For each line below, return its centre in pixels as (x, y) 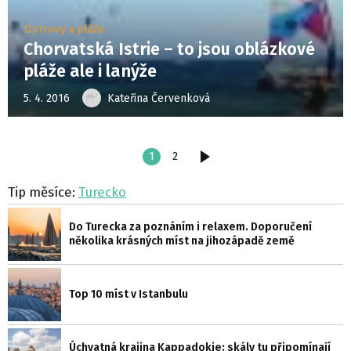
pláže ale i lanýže (90, 71)
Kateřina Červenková (159, 98)
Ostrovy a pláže (64, 29)
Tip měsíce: (43, 192)
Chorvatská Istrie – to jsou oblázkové (169, 49)
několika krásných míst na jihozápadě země (182, 241)
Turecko (102, 192)
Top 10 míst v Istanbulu (128, 295)
